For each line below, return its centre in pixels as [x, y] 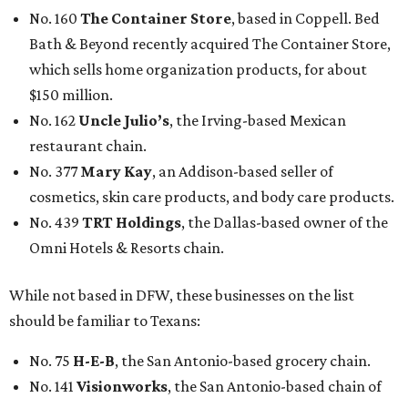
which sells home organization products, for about [198, 69]
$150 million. [71, 94]
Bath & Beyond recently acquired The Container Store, [210, 43]
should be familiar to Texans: [105, 320]
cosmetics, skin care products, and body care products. [212, 196]
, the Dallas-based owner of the [285, 222]
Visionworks [122, 386]
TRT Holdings [132, 222]
